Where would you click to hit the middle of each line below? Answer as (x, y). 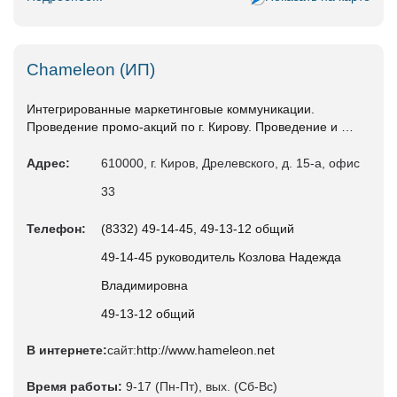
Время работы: (74, 387)
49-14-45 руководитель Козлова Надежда (221, 257)
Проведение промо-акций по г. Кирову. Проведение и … (190, 127)
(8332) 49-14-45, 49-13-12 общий (198, 229)
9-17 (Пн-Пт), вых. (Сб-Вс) (200, 387)
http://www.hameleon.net (206, 350)
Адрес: (48, 163)
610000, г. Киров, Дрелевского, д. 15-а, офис (230, 163)
